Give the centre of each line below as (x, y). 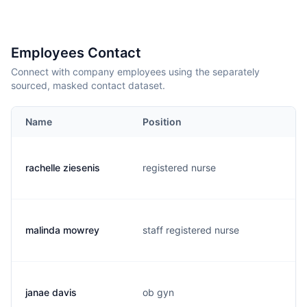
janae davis (51, 292)
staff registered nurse (191, 230)
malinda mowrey (62, 230)
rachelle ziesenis (63, 168)
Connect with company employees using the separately (135, 72)
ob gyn (158, 292)
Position (162, 122)
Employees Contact (76, 53)
